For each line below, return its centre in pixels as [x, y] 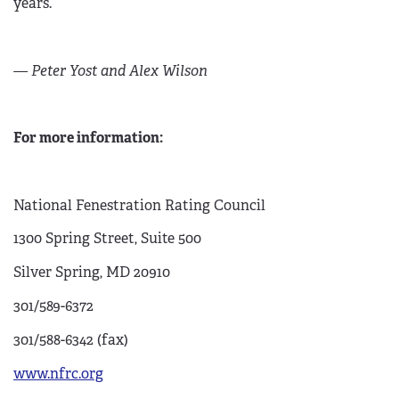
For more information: [88, 138]
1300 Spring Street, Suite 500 [107, 239]
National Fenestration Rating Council [139, 205]
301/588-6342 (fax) [71, 339]
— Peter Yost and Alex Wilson [110, 70]
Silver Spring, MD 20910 [92, 273]
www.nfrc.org [58, 373]
